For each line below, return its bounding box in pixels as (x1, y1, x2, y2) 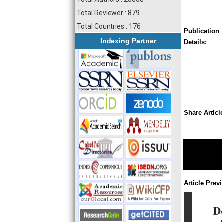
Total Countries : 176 (77, 22, 141, 30)
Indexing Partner (100, 37, 156, 45)
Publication (184, 27, 219, 35)
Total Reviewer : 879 (77, 9, 140, 17)
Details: (184, 38, 207, 46)
